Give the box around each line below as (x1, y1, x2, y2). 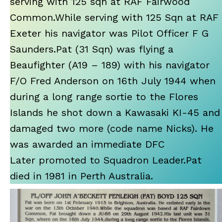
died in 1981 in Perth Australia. (10, 169, 153, 182)
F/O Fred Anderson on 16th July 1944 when (10, 74, 216, 87)
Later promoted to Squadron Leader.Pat (10, 154, 202, 166)
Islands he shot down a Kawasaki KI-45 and (10, 106, 220, 118)
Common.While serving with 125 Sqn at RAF (10, 11, 219, 23)
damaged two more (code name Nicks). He (10, 122, 214, 134)
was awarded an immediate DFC (10, 138, 165, 150)
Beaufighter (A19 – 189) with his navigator (10, 58, 210, 71)
